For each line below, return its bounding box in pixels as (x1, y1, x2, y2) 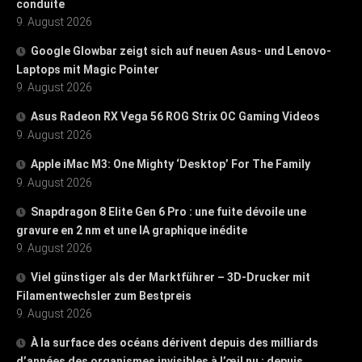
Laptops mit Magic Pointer (16, 62, 159, 76)
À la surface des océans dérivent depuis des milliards (31, 335, 318, 349)
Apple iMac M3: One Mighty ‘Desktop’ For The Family (31, 157, 310, 170)
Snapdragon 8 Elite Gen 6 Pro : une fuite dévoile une (31, 204, 306, 218)
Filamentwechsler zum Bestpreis (16, 288, 192, 302)
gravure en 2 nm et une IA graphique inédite (16, 223, 247, 237)
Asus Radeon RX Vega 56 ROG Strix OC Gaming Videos (31, 109, 320, 123)
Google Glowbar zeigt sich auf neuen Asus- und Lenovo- (31, 44, 331, 57)
